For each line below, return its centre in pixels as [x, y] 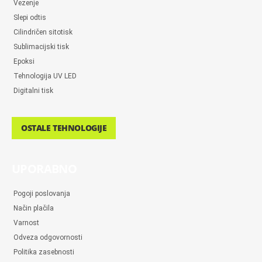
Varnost [26, 223]
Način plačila [34, 208]
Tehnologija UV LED [45, 76]
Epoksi [24, 61]
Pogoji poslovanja [42, 194]
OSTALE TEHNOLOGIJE [64, 128]
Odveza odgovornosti [48, 237]
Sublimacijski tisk [41, 47]
